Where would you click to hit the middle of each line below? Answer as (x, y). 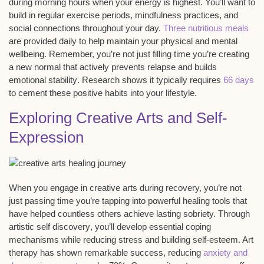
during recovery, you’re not (189, 187)
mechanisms (34, 239)
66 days (239, 80)
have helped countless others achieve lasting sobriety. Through (129, 213)
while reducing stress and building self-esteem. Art (156, 239)
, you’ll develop (120, 226)
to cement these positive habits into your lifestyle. (103, 93)
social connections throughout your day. (86, 28)
